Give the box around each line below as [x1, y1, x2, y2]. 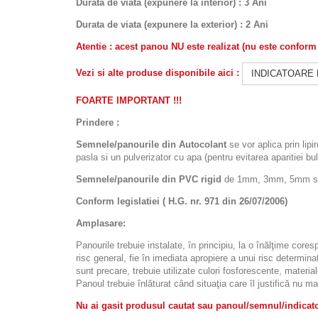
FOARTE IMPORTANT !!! [76, 94, 182, 106]
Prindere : [76, 116, 119, 128]
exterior [201, 18, 234, 30]
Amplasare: [76, 217, 126, 229]
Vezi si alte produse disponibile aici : [76, 67, 242, 79]
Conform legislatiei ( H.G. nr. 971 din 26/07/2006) [76, 195, 287, 207]
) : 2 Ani [234, 18, 268, 30]
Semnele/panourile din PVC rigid [76, 173, 221, 185]
